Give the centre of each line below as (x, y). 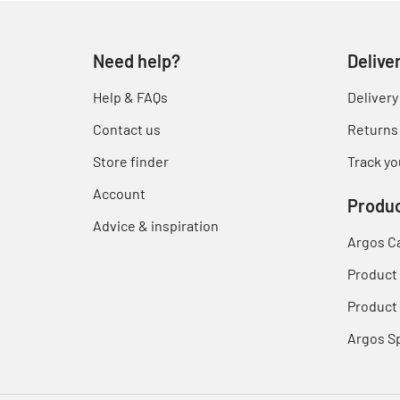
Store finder (131, 161)
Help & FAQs (130, 97)
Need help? (137, 61)
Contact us (127, 129)
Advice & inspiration (156, 225)
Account (119, 193)
